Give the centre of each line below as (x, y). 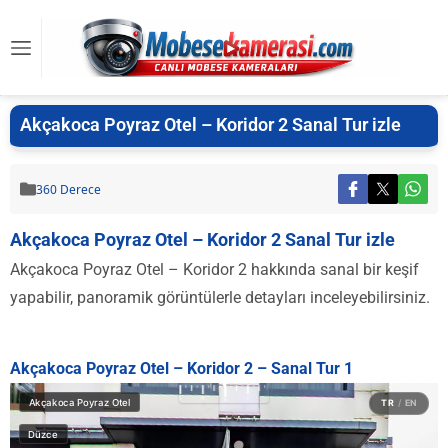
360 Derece (68, 189)
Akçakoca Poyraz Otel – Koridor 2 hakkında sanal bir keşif (214, 269)
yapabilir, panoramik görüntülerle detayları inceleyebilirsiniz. (220, 297)
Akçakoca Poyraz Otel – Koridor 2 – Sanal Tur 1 (181, 368)
